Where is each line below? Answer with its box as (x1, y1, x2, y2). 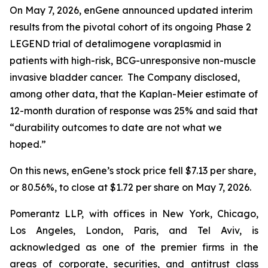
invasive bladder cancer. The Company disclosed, (10, 71, 240, 83)
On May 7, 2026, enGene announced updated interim (10, 4, 252, 16)
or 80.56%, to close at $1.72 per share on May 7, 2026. (10, 181, 251, 193)
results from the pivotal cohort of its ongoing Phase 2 (10, 21, 251, 33)
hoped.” (10, 138, 48, 150)
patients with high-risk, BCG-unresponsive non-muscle (10, 54, 256, 66)
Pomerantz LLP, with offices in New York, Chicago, (10, 208, 258, 220)
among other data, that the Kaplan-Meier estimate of (10, 88, 258, 100)
